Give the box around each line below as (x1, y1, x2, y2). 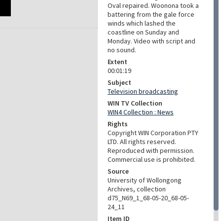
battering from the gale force (108, 10, 194, 19)
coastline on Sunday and (108, 28, 179, 37)
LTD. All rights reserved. (108, 137, 176, 146)
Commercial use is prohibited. (108, 155, 195, 164)
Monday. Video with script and (108, 37, 195, 45)
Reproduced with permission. (108, 146, 194, 155)
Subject (108, 78, 131, 87)
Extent (108, 57, 127, 66)
